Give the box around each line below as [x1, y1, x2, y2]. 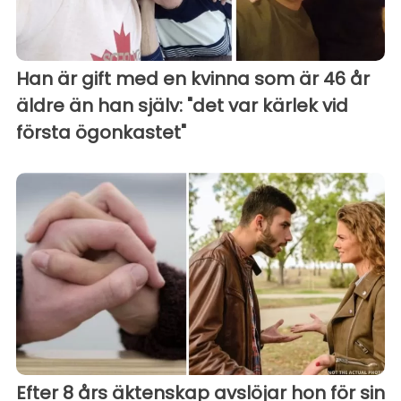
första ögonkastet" [16, 120, 186, 146]
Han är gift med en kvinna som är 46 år [16, 66, 370, 92]
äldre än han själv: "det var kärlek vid [16, 93, 348, 119]
